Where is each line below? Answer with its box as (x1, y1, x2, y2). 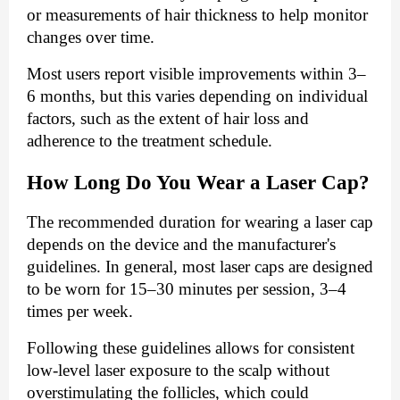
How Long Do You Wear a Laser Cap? (27, 171, 370, 194)
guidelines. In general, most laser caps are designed (27, 256, 373, 276)
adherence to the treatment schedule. (27, 131, 272, 151)
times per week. (27, 301, 137, 321)
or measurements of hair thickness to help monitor (27, 5, 368, 25)
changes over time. (27, 28, 159, 47)
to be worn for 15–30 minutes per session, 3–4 (27, 279, 346, 298)
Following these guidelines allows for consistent (27, 337, 354, 357)
